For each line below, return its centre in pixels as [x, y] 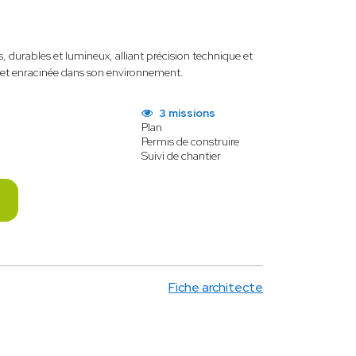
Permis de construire [190, 141]
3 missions [186, 113]
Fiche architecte [216, 287]
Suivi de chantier [181, 156]
